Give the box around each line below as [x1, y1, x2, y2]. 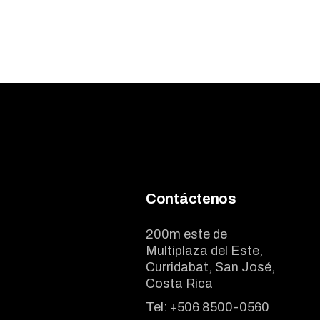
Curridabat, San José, [146, 259, 275, 274]
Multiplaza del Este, [146, 243, 263, 258]
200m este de [146, 226, 227, 241]
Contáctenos [146, 190, 236, 206]
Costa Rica [146, 276, 213, 291]
